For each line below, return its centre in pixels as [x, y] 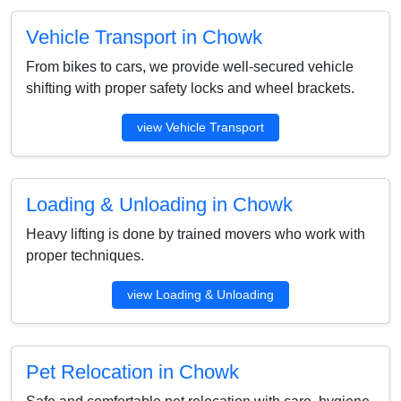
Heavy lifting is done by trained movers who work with [196, 234]
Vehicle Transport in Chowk [144, 37]
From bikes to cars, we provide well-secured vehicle [190, 67]
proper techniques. [85, 256]
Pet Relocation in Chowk [132, 372]
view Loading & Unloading [200, 294]
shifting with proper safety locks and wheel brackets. [190, 88]
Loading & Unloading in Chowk [159, 205]
